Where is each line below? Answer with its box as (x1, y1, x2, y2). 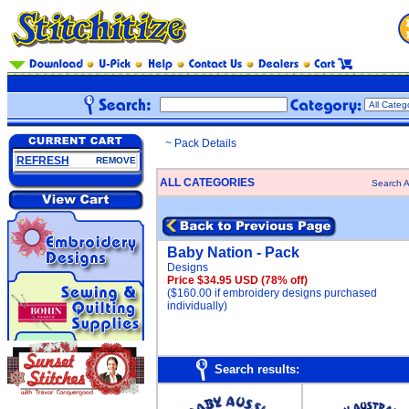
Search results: (215, 362, 299, 376)
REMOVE (95, 155, 136, 165)
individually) (167, 299, 227, 312)
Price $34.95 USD (167, 274, 261, 287)
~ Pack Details (165, 137, 236, 150)
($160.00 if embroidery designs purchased (167, 287, 377, 299)
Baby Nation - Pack (167, 245, 299, 260)
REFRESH (16, 154, 69, 167)
